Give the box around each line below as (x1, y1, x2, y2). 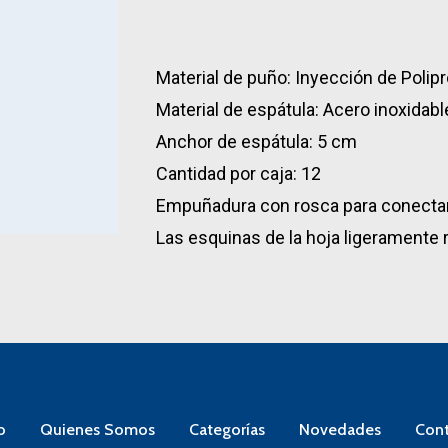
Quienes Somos (39, 420, 155, 440)
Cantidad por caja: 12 (155, 163, 321, 185)
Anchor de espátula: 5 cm (155, 131, 357, 153)
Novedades (298, 420, 381, 440)
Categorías (188, 420, 265, 440)
